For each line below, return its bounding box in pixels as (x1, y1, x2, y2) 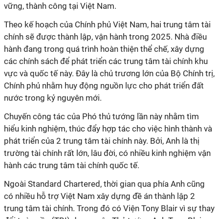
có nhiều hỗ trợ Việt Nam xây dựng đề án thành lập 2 (4, 191, 195, 201)
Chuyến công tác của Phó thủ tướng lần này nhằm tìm (4, 111, 199, 121)
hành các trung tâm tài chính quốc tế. (4, 160, 139, 170)
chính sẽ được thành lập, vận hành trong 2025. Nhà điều (4, 32, 207, 42)
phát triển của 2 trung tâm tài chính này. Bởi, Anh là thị (4, 136, 199, 146)
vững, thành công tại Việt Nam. (4, 1, 116, 11)
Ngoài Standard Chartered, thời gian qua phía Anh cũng (4, 179, 205, 189)
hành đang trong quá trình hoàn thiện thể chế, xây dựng (4, 44, 204, 54)
